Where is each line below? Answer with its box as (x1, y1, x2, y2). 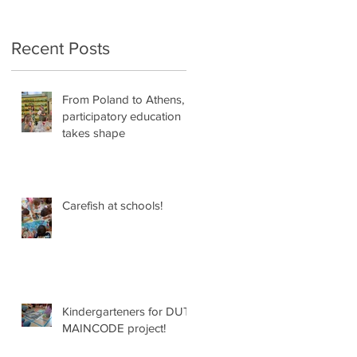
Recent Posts (11, 38, 110, 57)
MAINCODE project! (62, 320, 166, 335)
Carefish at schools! (62, 198, 163, 212)
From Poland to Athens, (62, 92, 184, 106)
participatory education (62, 108, 181, 123)
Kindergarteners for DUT (62, 304, 190, 318)
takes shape (62, 125, 125, 139)
